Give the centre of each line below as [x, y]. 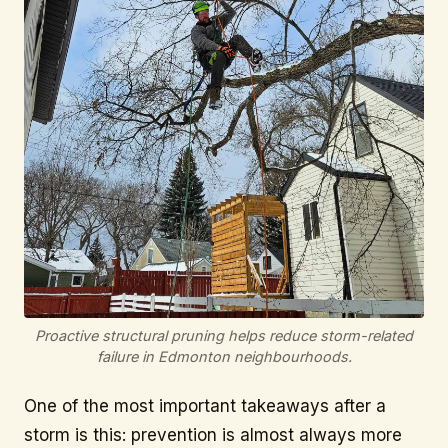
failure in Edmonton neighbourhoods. [224, 356]
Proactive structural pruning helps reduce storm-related [224, 335]
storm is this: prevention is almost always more [213, 435]
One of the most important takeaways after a [205, 406]
